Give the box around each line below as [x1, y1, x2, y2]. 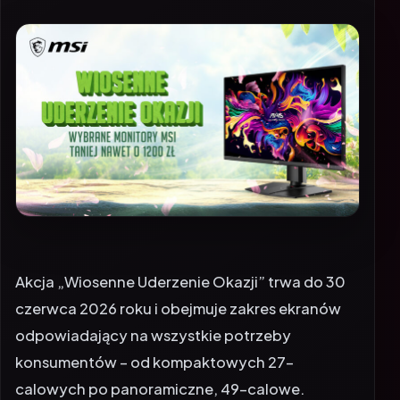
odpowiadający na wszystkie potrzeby [15, 309, 291, 329]
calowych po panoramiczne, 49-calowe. [15, 362, 304, 382]
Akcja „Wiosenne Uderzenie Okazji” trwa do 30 [15, 255, 346, 275]
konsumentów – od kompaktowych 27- [15, 336, 294, 355]
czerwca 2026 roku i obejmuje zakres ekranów [15, 282, 341, 302]
